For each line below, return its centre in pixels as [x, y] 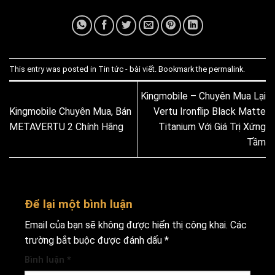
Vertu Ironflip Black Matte [210, 112]
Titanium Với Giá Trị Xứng [212, 127]
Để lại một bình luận [80, 204]
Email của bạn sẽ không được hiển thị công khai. [126, 225]
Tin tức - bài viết [126, 69]
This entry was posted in [54, 69]
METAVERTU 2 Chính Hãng [66, 127]
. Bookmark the [182, 69]
